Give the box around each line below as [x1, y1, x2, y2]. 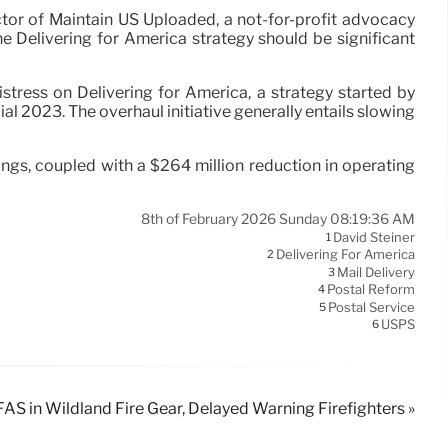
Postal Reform [327, 281, 415, 298]
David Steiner [333, 229, 415, 246]
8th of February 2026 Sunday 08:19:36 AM [141, 209, 415, 228]
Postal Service [328, 299, 415, 316]
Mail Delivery [337, 264, 415, 281]
